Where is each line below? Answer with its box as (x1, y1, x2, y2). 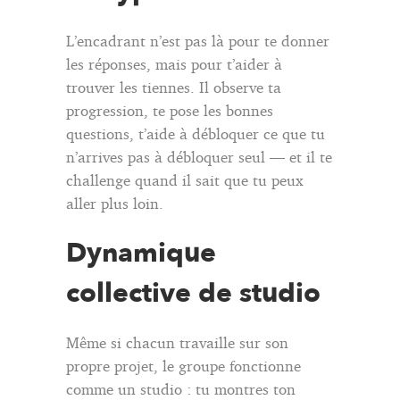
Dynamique (66, 234, 216, 271)
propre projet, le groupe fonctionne (66, 355, 301, 375)
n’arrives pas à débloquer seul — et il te (66, 146, 332, 166)
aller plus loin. (66, 193, 163, 212)
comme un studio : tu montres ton (66, 379, 296, 398)
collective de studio (66, 274, 321, 312)
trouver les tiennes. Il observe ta (66, 77, 281, 96)
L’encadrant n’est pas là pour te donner (66, 30, 329, 50)
